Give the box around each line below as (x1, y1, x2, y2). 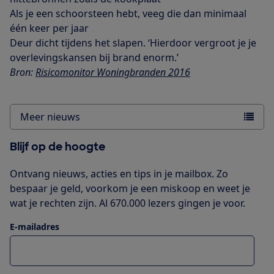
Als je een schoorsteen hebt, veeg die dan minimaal (10, 6, 246, 20)
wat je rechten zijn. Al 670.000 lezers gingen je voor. (10, 196, 245, 210)
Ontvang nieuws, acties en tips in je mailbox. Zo (10, 166, 228, 180)
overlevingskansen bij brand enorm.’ (10, 50, 179, 64)
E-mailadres (10, 220, 59, 232)
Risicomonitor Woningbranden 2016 (35, 65, 190, 79)
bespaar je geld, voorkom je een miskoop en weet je (10, 181, 250, 195)
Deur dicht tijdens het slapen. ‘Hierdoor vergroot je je (10, 35, 256, 50)
